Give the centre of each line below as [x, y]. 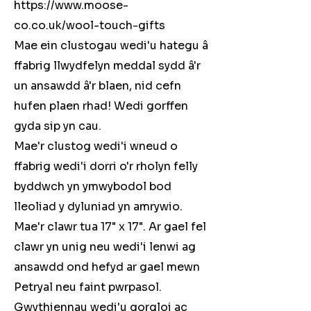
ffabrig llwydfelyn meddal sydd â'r [107, 66]
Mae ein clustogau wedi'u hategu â [111, 46]
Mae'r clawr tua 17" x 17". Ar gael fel [110, 227]
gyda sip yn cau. [58, 126]
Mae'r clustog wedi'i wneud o [96, 146]
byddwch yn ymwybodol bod [93, 187]
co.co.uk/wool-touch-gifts [90, 26]
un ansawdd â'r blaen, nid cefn [98, 86]
